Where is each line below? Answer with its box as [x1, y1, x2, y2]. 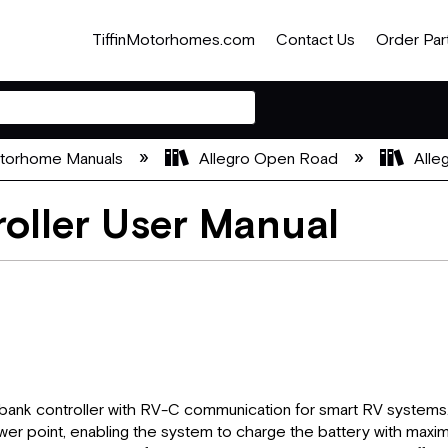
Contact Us [275, 30, 355, 51]
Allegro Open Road [194, 148, 342, 170]
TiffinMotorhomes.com [92, 30, 256, 51]
